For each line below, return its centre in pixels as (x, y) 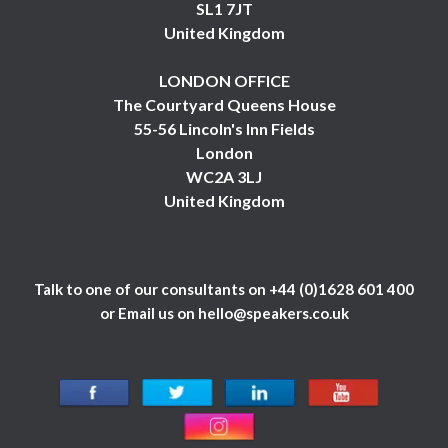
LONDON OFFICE (224, 80)
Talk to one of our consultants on (151, 289)
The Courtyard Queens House (224, 104)
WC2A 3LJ (224, 176)
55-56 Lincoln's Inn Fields (224, 128)
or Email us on (148, 313)
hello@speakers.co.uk (273, 313)
